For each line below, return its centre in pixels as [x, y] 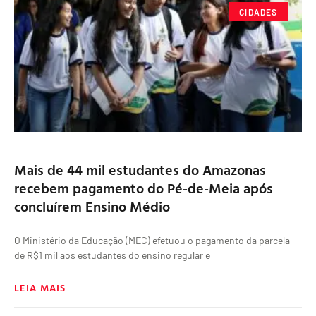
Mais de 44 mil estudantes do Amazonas [140, 170]
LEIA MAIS [40, 288]
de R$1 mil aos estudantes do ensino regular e [112, 255]
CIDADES [259, 12]
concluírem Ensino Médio [92, 206]
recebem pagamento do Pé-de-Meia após [144, 188]
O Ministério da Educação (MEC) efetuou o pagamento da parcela [152, 241]
